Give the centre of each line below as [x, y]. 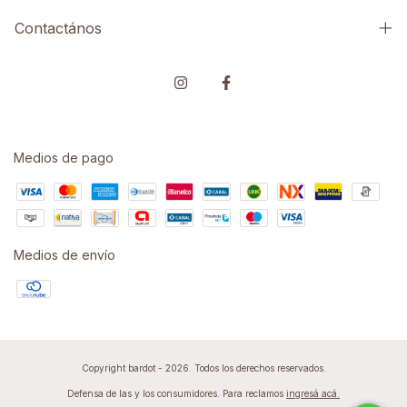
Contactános [58, 29]
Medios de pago [64, 158]
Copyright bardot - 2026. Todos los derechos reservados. [203, 368]
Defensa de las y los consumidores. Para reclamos [175, 394]
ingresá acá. [313, 394]
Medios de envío [65, 255]
